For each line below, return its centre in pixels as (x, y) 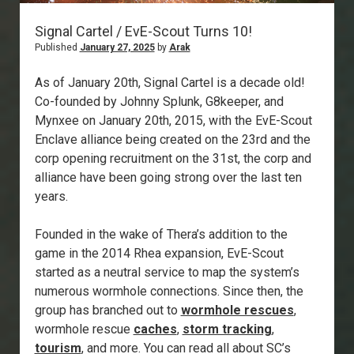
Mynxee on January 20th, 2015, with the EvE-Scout (173, 121)
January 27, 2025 (117, 48)
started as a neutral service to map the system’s (167, 273)
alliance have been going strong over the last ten (168, 178)
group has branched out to (107, 311)
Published (57, 48)
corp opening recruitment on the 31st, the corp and (173, 159)
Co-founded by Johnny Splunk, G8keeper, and (159, 102)
